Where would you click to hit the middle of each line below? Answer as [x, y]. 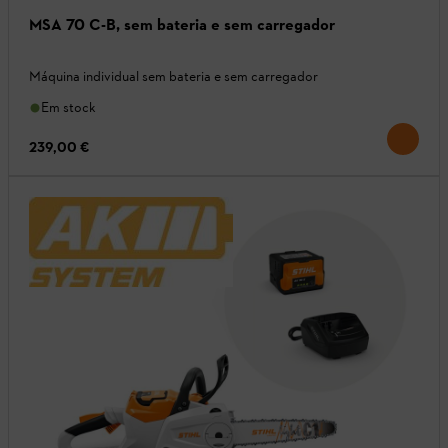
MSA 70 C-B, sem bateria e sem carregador [229, 25]
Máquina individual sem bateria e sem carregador [173, 77]
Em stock [68, 108]
